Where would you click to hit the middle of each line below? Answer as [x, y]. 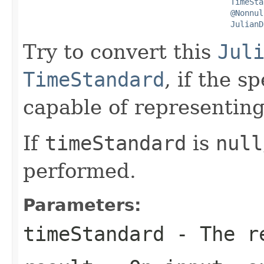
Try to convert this [120, 52]
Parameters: [82, 205]
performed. [80, 171]
